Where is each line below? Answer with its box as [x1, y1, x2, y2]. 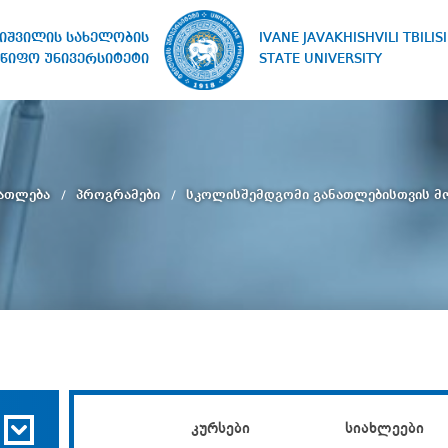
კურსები [190, 421, 250, 438]
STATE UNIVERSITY [259, 52, 383, 66]
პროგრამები [75, 187, 164, 202]
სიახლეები [344, 421, 424, 438]
